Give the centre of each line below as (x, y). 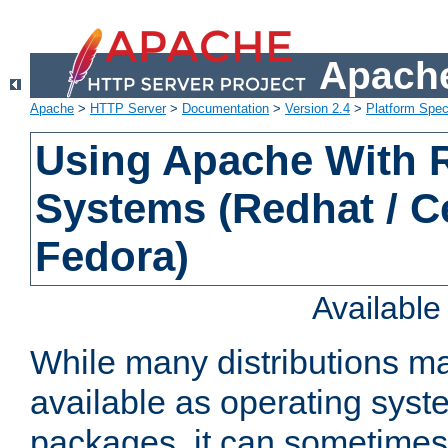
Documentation (225, 109)
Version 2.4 (317, 109)
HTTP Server (128, 109)
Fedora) (112, 257)
